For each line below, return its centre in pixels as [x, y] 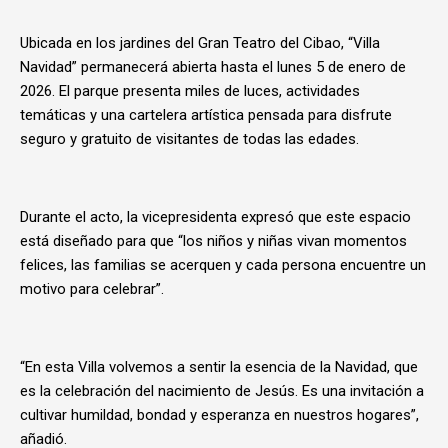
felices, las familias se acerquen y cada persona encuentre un [223, 265]
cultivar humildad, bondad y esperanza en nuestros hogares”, [219, 415]
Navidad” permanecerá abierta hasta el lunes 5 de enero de [213, 67]
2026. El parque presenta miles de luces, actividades [190, 91]
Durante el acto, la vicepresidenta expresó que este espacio [215, 217]
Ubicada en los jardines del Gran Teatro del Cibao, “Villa [200, 43]
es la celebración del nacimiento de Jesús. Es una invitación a [222, 391]
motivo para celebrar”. [92, 289]
